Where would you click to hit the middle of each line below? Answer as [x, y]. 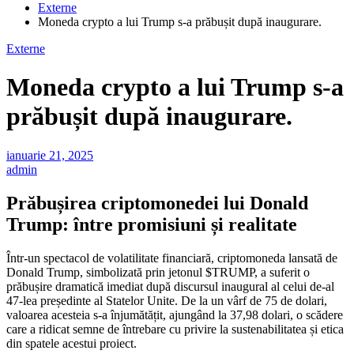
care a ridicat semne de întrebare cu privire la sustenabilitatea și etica [175, 329]
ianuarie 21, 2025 [50, 155]
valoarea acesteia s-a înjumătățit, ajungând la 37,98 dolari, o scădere [175, 314]
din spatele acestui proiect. [72, 343]
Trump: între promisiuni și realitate [152, 224]
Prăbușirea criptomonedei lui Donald [157, 203]
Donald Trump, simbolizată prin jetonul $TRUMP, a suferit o [158, 272]
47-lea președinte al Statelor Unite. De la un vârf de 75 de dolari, [167, 300]
